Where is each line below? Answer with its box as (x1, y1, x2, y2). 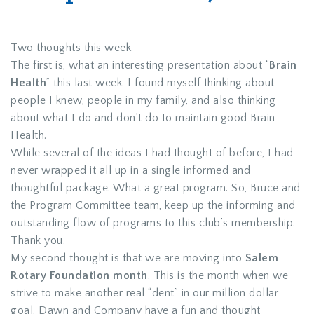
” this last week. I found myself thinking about (46, 76, 275, 89)
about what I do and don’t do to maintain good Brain (11, 111, 275, 124)
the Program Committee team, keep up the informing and (11, 198, 296, 212)
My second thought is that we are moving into (11, 251, 245, 264)
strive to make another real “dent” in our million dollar (11, 286, 278, 299)
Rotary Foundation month (11, 268, 148, 282)
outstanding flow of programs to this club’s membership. (11, 216, 296, 229)
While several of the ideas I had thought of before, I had (11, 146, 294, 159)
